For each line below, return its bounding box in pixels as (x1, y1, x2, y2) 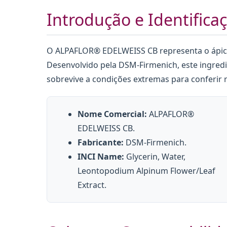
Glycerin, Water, (124, 151, 185, 163)
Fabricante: (78, 137, 124, 148)
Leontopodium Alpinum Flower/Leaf (78, 165, 215, 177)
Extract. (78, 179, 106, 191)
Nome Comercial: (78, 108, 147, 120)
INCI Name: (78, 151, 124, 163)
